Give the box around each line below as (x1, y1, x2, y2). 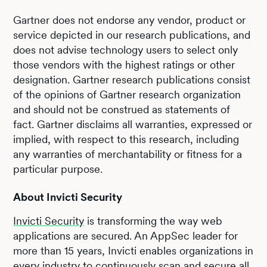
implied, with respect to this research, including (13, 132, 240, 145)
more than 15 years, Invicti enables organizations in (13, 244, 254, 257)
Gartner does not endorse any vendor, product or (13, 13, 246, 26)
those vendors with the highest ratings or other (13, 58, 235, 71)
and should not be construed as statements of (13, 103, 231, 116)
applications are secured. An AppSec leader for (13, 229, 238, 242)
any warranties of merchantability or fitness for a (13, 147, 243, 160)
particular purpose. (13, 162, 103, 175)
